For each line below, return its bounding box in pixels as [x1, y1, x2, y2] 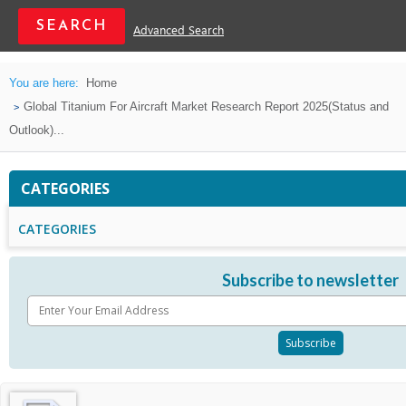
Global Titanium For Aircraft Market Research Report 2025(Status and [24, 100, 389, 113]
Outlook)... [9, 123, 64, 137]
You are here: [9, 76, 79, 90]
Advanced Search [133, 24, 224, 39]
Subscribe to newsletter [222, 270, 399, 290]
